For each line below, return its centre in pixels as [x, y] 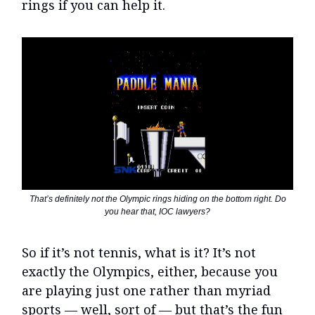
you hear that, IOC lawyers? [157, 212]
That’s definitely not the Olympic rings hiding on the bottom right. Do [157, 199]
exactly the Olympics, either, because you [150, 272]
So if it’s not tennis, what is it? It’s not [139, 253]
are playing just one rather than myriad [146, 291]
